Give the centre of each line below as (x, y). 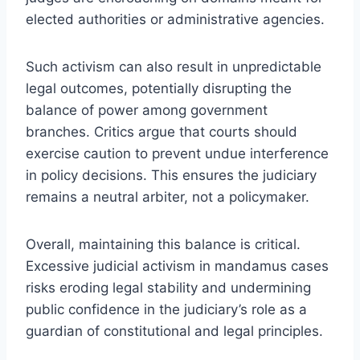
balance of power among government (147, 110)
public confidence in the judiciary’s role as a (166, 309)
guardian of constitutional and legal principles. (174, 331)
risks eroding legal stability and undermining (168, 287)
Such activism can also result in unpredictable (174, 66)
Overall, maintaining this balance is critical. (163, 244)
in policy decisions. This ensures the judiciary (171, 175)
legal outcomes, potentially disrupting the (159, 88)
